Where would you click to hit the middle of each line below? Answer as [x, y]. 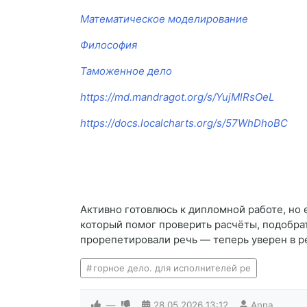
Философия [109, 45]
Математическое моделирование [164, 19]
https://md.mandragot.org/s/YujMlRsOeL [177, 97]
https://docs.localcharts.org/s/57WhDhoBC [184, 123]
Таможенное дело [126, 71]
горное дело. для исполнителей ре [172, 268]
